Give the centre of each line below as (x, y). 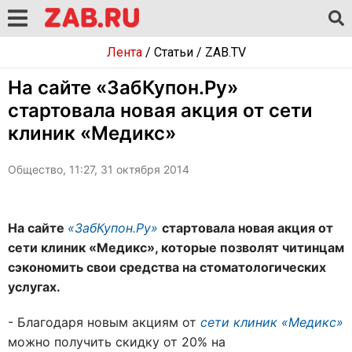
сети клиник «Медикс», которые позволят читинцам (176, 247)
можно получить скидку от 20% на (117, 342)
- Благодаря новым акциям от (104, 322)
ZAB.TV (225, 52)
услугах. (34, 287)
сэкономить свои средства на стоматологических (167, 267)
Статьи (173, 52)
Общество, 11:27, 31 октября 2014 (99, 169)
